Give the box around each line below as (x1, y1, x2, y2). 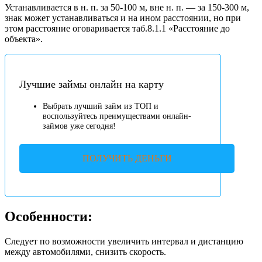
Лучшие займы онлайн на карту (19, 78, 164, 91)
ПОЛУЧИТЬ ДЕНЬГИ (82, 153, 172, 164)
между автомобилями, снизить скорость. (5, 247, 166, 257)
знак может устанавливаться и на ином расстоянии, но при (5, 12, 241, 23)
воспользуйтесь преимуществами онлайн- (43, 111, 191, 120)
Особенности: (5, 209, 92, 225)
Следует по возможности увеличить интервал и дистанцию (5, 236, 243, 247)
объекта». (5, 33, 43, 44)
